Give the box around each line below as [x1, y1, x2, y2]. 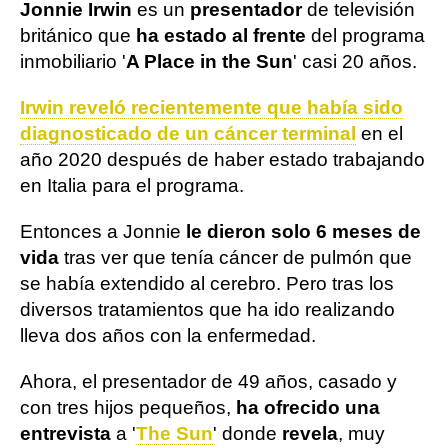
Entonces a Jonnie [20, 221, 186, 242]
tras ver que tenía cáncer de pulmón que [59, 247, 412, 268]
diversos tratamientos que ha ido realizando [20, 299, 395, 320]
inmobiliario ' [20, 51, 126, 72]
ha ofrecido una [236, 397, 380, 418]
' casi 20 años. [293, 51, 417, 72]
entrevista [20, 423, 111, 444]
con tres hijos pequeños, [20, 397, 236, 418]
